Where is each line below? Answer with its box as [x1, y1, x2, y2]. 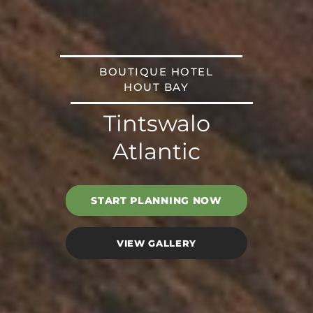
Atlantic [112, 138, 201, 165]
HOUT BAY [124, 80, 189, 94]
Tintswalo [103, 110, 210, 137]
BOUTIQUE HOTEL [99, 65, 214, 78]
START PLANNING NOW [91, 194, 222, 207]
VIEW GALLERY [117, 238, 196, 249]
